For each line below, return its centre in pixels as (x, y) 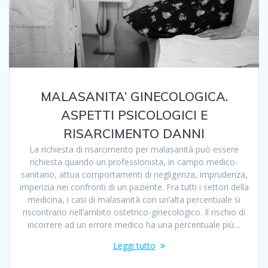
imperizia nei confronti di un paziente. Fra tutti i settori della (134, 187)
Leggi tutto (134, 245)
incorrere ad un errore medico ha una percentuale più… (134, 224)
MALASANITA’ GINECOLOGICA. (134, 96)
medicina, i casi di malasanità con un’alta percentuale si (134, 199)
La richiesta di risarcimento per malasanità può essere (134, 149)
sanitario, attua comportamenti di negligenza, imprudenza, (134, 174)
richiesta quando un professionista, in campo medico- (134, 162)
